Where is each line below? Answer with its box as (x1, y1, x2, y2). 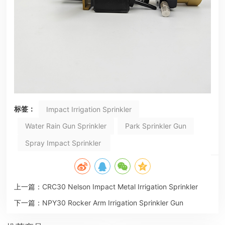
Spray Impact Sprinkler (25, 138, 103, 147)
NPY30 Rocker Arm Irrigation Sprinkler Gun (42, 198, 183, 207)
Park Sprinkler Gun (125, 122, 186, 131)
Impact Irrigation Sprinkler (46, 104, 132, 114)
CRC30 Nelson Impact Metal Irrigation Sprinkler (42, 182, 198, 191)
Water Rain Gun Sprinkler (25, 122, 106, 131)
